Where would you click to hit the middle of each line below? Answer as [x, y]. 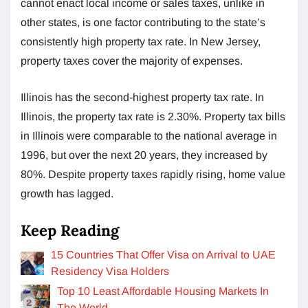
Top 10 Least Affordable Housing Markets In [163, 291]
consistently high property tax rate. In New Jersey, [141, 41]
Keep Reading [70, 230]
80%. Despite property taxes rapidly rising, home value [153, 174]
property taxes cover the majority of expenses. [132, 60]
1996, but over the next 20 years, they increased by [144, 155]
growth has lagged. [67, 193]
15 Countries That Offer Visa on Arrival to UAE [164, 254]
